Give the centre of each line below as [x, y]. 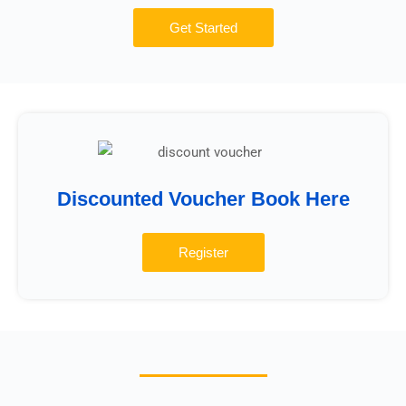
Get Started [203, 27]
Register [203, 253]
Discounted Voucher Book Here [203, 199]
